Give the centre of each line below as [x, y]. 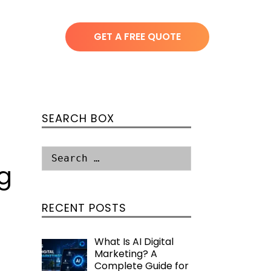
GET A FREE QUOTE [137, 37]
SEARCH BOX [78, 118]
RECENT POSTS [84, 208]
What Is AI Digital [134, 242]
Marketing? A [126, 254]
